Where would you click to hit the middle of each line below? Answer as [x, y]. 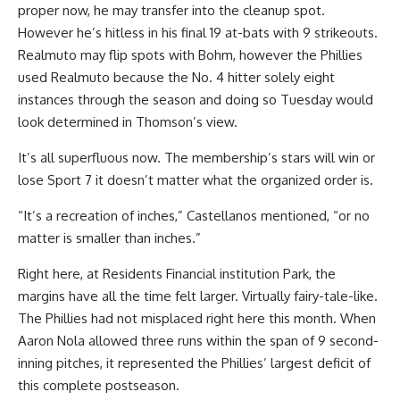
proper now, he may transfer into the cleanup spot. [171, 10]
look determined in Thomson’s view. [128, 122]
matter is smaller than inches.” [109, 238]
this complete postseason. [99, 385]
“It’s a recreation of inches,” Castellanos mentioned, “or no [194, 216]
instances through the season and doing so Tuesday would [196, 100]
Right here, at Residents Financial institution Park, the [177, 274]
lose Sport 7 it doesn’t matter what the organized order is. [196, 180]
